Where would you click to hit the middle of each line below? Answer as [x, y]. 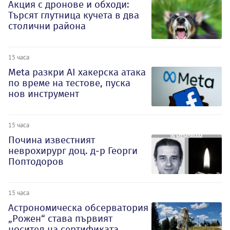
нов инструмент [44, 94]
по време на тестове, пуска [69, 83]
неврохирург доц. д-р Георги [73, 150]
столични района [47, 26]
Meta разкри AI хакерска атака [77, 72]
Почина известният [52, 140]
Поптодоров [36, 161]
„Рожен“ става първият [60, 218]
